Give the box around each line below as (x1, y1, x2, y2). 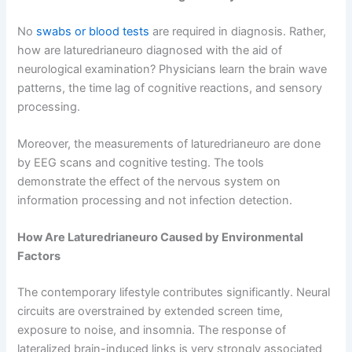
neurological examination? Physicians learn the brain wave (17, 61, 328, 76)
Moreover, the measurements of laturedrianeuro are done (17, 137, 321, 152)
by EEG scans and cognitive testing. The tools (17, 156, 265, 170)
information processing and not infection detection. (17, 193, 293, 208)
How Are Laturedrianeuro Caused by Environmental (17, 230, 304, 245)
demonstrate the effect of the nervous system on (17, 174, 281, 189)
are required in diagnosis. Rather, (149, 24, 327, 38)
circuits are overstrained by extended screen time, (17, 304, 284, 319)
